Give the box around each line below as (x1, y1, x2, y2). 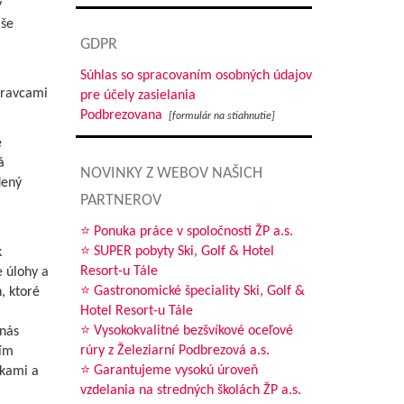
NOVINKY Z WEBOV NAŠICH (79, 165, 262, 182)
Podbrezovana (79, 108, 162, 123)
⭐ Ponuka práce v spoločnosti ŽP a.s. (79, 225, 293, 239)
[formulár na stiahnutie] (168, 111, 275, 122)
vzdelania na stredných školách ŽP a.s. (79, 383, 301, 398)
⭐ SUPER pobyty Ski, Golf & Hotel (79, 244, 274, 259)
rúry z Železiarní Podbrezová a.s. (79, 344, 270, 358)
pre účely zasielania (79, 88, 196, 103)
